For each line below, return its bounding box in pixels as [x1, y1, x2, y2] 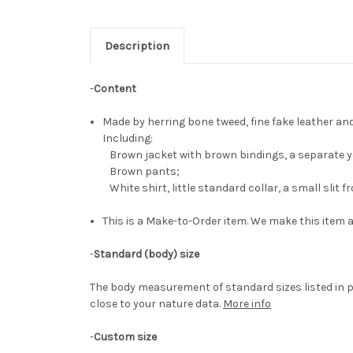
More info [223, 297, 271, 311]
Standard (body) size [94, 247, 199, 262]
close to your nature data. [90, 297, 221, 311]
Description [104, 39, 169, 54]
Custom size [94, 330, 157, 344]
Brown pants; [102, 165, 180, 179]
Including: [102, 132, 156, 146]
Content [94, 82, 136, 96]
